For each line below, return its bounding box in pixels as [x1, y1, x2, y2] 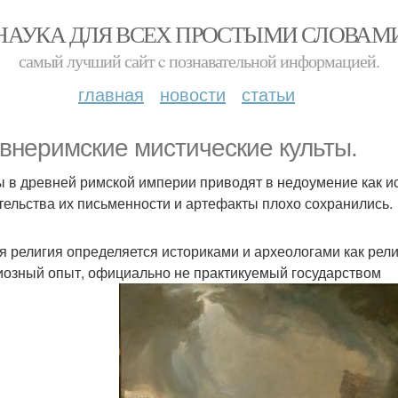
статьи [242, 81, 295, 107]
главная [78, 81, 144, 107]
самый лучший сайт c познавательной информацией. [19, 49, 379, 73]
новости [160, 81, 226, 107]
